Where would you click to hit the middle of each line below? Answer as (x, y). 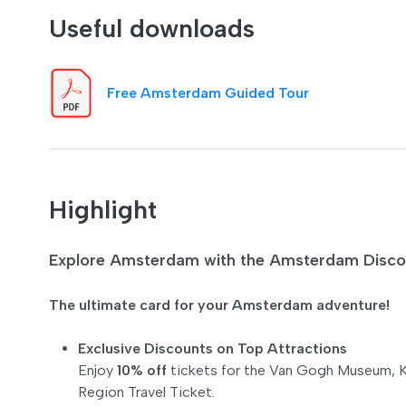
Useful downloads (152, 28)
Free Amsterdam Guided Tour (208, 92)
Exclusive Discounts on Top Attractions (213, 348)
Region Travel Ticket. (146, 391)
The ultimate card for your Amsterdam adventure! (219, 304)
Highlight (103, 209)
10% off (142, 370)
